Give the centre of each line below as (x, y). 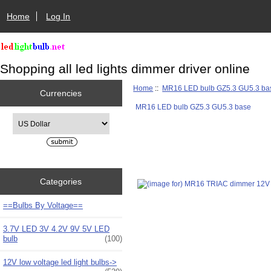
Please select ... (38, 118)
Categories (61, 181)
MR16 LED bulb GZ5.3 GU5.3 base (193, 106)
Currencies (61, 93)
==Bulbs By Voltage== (43, 205)
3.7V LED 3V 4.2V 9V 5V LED (56, 229)
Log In (58, 16)
